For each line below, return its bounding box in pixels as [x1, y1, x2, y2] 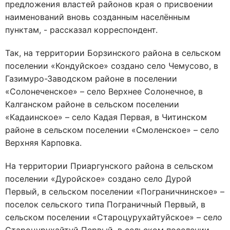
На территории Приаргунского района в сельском [5, 161, 213, 171]
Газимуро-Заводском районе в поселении [5, 73, 177, 84]
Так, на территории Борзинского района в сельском [5, 48, 221, 58]
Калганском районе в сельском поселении [5, 99, 179, 109]
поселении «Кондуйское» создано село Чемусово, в [5, 61, 218, 71]
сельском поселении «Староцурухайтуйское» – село [5, 212, 222, 222]
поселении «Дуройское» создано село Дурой [5, 174, 191, 184]
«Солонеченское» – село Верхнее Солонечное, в [5, 86, 203, 97]
